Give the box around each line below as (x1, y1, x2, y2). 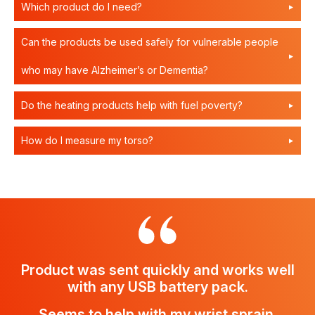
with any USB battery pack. (67, 278, 248, 295)
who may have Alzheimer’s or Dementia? (21, 64, 208, 76)
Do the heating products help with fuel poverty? (21, 99, 243, 111)
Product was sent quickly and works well (20, 262, 295, 278)
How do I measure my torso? (21, 134, 153, 146)
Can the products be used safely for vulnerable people (21, 36, 278, 48)
